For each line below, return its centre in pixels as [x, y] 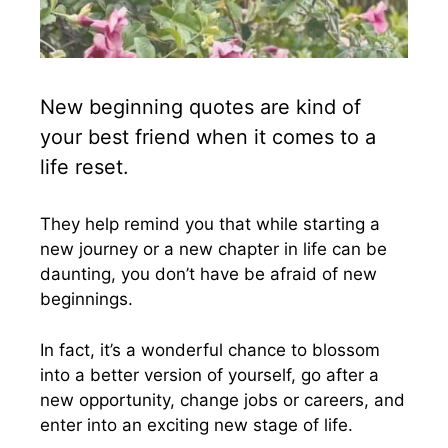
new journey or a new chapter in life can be [213, 249]
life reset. [84, 167]
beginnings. [86, 299]
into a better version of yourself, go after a [209, 374]
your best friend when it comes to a [208, 137]
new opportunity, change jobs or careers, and [222, 399]
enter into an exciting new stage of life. [196, 424]
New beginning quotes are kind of [200, 107]
